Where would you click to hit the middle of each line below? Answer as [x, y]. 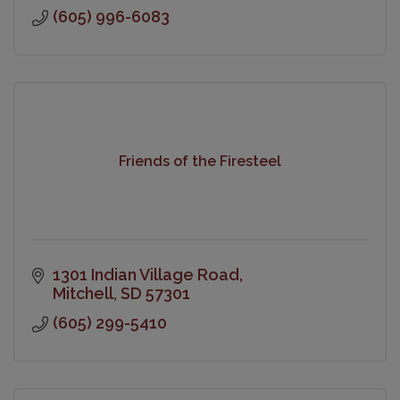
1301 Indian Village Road [146, 274]
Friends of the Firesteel [200, 162]
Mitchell [83, 293]
